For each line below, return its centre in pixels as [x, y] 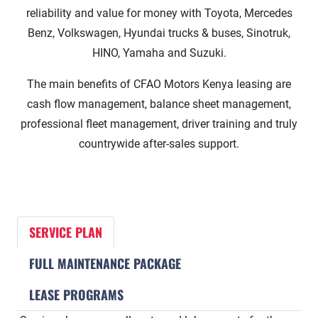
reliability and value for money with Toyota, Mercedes [159, 13]
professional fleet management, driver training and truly [159, 124]
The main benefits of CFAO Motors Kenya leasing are [159, 84]
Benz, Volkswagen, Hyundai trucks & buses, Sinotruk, [159, 33]
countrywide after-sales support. [159, 144]
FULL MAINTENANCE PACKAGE [105, 264]
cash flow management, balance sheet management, [159, 104]
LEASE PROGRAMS [76, 295]
